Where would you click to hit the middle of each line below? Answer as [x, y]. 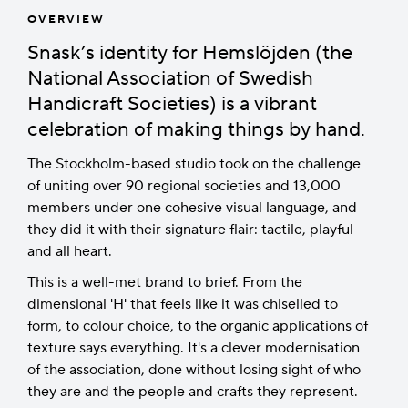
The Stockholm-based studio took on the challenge [194, 164]
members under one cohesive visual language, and [192, 208]
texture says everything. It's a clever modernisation [194, 348]
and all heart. [70, 251]
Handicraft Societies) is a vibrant [172, 104]
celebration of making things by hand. [196, 129]
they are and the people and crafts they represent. [193, 392]
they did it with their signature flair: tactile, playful [190, 229]
